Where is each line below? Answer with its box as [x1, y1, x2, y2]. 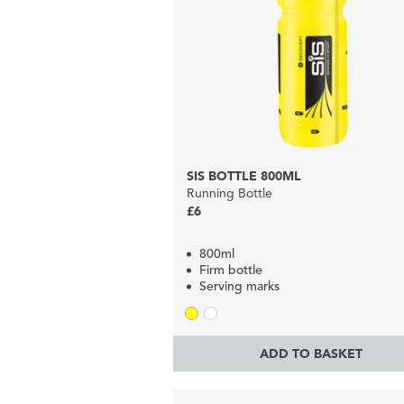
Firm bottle [199, 262, 263, 279]
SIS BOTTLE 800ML [187, 169, 302, 185]
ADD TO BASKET [260, 345, 363, 362]
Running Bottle [187, 186, 273, 202]
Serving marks [199, 279, 280, 295]
